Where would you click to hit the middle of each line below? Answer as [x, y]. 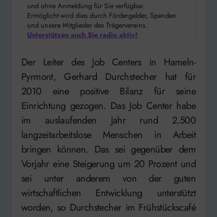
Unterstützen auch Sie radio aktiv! [83, 34]
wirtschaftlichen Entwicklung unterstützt [108, 193]
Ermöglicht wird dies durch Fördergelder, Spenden [102, 15]
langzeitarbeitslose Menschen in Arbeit [108, 135]
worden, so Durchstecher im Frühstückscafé [108, 207]
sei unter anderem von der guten [108, 178]
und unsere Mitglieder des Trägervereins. [87, 25]
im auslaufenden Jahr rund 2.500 [108, 120]
